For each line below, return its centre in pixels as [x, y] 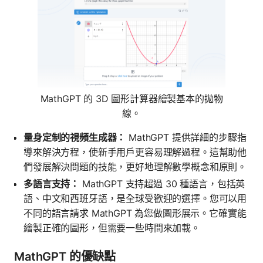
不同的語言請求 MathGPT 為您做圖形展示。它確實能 [135, 213]
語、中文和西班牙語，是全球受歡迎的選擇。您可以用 [135, 199]
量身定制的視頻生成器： [75, 138]
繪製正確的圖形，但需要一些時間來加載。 [112, 228]
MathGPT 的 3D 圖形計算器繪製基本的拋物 [131, 99]
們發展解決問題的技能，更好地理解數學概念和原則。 [135, 167]
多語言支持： [52, 184]
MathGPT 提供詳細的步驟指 [186, 138]
